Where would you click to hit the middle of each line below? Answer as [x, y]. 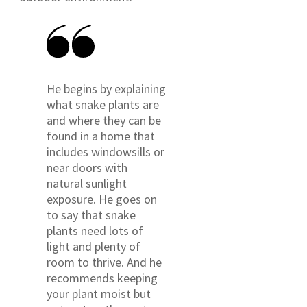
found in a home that [101, 136]
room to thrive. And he [104, 262]
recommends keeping [102, 278]
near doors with [87, 168]
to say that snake [91, 215]
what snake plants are [103, 105]
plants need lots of [95, 231]
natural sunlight [87, 184]
